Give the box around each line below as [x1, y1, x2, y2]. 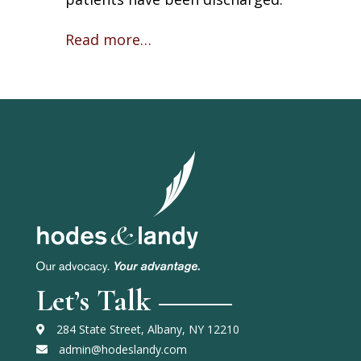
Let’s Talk [35, 283, 151, 319]
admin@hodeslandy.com [55, 341, 187, 357]
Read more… [64, 30, 151, 49]
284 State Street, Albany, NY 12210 [52, 321, 239, 337]
